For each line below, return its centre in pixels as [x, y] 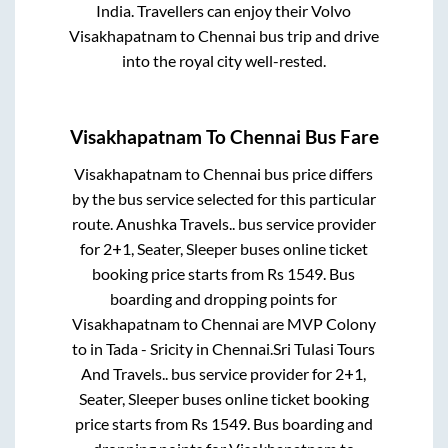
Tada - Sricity [150, 348]
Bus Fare [339, 136]
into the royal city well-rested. [223, 61]
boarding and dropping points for [224, 298]
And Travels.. [125, 373]
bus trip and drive [317, 36]
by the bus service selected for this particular [223, 198]
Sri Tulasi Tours [324, 348]
